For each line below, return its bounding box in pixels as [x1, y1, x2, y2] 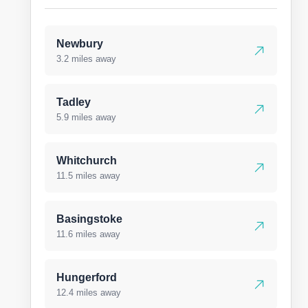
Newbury [56, 38, 103, 49]
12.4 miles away [56, 287, 121, 298]
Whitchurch [56, 155, 117, 166]
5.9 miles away [56, 112, 116, 122]
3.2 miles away [56, 54, 116, 64]
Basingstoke [56, 213, 122, 225]
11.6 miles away [56, 229, 120, 239]
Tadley [56, 96, 91, 108]
